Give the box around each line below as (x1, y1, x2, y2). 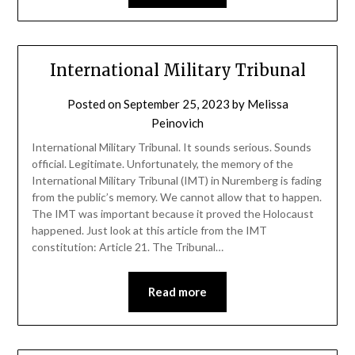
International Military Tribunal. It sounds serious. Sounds (31, 140, 311, 155)
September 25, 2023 (123, 97, 230, 112)
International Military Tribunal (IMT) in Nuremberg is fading (31, 174, 322, 188)
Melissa (246, 97, 288, 112)
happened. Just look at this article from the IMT (31, 223, 267, 238)
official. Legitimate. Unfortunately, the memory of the (31, 157, 293, 171)
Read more (148, 284, 207, 300)
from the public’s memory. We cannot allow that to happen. (31, 190, 322, 204)
